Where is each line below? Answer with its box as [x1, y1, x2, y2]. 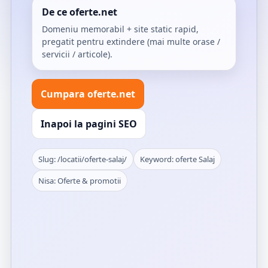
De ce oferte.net [42, 5, 117, 19]
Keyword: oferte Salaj [140, 154, 215, 165]
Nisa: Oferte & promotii [38, 175, 121, 186]
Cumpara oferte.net [41, 87, 135, 100]
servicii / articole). [42, 48, 112, 60]
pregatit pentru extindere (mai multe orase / [42, 36, 220, 47]
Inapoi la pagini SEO [41, 117, 137, 130]
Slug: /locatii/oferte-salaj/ [38, 154, 127, 165]
